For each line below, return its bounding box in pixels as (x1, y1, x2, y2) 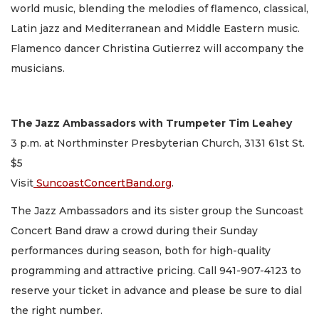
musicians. (11, 62, 65, 75)
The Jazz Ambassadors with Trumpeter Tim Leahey (11, 117, 292, 130)
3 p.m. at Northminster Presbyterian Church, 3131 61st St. (11, 137, 305, 150)
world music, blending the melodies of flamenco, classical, (11, 2, 308, 16)
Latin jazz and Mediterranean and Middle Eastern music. (11, 22, 300, 36)
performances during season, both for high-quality (11, 244, 271, 257)
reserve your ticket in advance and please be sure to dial (11, 283, 302, 297)
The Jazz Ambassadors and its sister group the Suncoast (11, 204, 303, 217)
